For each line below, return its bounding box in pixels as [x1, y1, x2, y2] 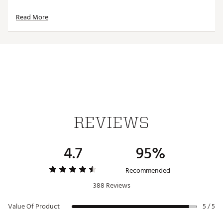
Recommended [125, 165, 170, 177]
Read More [16, 11, 48, 23]
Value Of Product [8, 201, 60, 213]
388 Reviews [93, 180, 130, 192]
